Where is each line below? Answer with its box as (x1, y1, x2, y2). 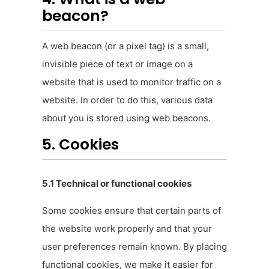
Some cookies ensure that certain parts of (42, 204, 221, 216)
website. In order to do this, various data (42, 94, 213, 106)
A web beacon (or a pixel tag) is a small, (42, 40, 209, 52)
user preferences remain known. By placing (42, 240, 227, 252)
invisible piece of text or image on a (42, 58, 193, 70)
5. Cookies (42, 134, 119, 156)
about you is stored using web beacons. (42, 112, 211, 124)
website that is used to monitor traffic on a (42, 76, 221, 88)
